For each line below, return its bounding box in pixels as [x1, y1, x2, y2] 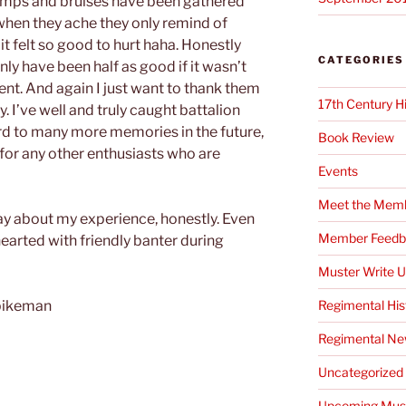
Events [317, 162, 358, 179]
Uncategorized [317, 363, 403, 380]
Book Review [317, 129, 394, 145]
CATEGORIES [317, 53, 404, 66]
